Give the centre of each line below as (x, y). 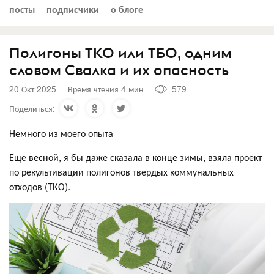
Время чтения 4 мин (106, 89)
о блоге (127, 9)
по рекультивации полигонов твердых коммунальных (121, 171)
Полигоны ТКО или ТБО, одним (120, 52)
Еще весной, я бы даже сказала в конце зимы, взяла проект (135, 157)
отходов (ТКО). (40, 186)
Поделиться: (32, 108)
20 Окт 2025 (33, 89)
